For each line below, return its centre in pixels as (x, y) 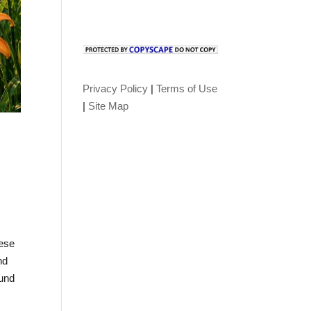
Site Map (109, 106)
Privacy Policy (116, 89)
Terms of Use (187, 89)
